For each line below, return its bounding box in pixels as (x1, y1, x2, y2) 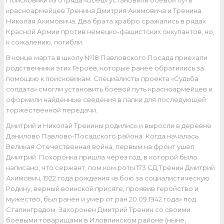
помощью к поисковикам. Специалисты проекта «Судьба (6, 74, 199, 83)
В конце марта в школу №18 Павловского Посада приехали (6, 53, 208, 62)
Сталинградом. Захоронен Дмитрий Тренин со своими (6, 205, 191, 214)
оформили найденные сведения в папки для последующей (6, 95, 206, 104)
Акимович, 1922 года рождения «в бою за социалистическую (6, 174, 210, 182)
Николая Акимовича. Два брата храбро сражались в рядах (6, 17, 206, 25)
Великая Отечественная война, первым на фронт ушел (6, 142, 195, 151)
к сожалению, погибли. (6, 38, 84, 46)
